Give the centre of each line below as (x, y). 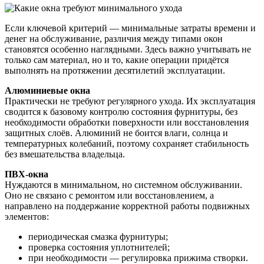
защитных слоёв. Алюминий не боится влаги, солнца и (116, 133)
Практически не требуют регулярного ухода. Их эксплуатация (130, 101)
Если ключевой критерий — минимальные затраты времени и (130, 28)
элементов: (27, 217)
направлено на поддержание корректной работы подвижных (127, 206)
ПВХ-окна (27, 174)
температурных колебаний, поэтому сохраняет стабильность (127, 144)
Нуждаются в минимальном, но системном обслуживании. (123, 185)
